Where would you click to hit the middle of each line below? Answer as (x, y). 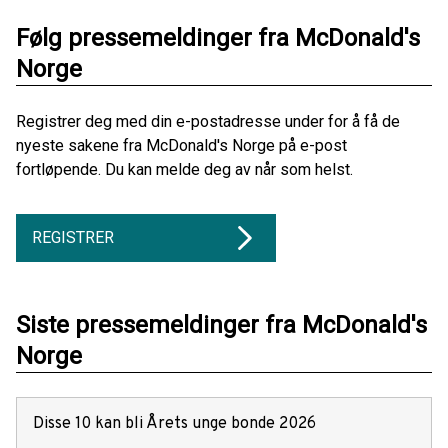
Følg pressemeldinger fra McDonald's (218, 38)
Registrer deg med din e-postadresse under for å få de (208, 122)
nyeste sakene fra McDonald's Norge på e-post (181, 146)
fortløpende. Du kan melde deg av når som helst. (184, 170)
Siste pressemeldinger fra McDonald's (221, 325)
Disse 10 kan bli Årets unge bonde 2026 (174, 424)
